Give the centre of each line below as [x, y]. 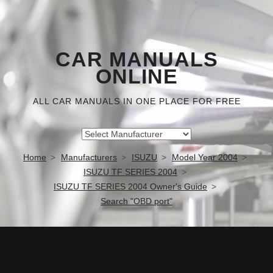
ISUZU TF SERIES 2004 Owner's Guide [130, 186]
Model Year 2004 [205, 157]
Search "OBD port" [136, 201]
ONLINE [136, 76]
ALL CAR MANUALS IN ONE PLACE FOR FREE [136, 101]
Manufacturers [89, 157]
